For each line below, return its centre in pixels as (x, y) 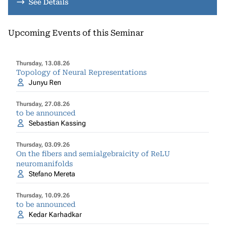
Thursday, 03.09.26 (43, 145)
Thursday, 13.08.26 (43, 63)
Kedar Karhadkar (55, 214)
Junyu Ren (45, 82)
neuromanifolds (44, 164)
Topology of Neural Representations (81, 72)
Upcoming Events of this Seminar (76, 33)
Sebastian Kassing (57, 123)
